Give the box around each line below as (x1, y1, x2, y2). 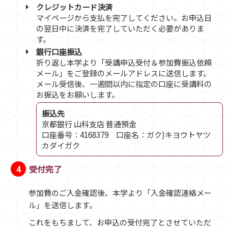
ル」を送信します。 (28, 199, 97, 210)
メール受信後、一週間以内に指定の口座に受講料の (36, 77, 212, 89)
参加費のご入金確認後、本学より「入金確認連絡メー (28, 187, 212, 198)
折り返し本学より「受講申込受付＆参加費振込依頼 (36, 56, 212, 68)
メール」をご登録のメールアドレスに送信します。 (36, 67, 211, 78)
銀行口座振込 (36, 45, 82, 57)
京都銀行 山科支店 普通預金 (41, 118, 136, 129)
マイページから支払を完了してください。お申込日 (36, 12, 212, 23)
